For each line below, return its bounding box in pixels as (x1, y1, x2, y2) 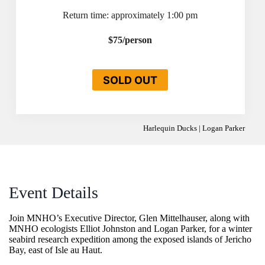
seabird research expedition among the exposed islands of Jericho (9, 234, 251, 245)
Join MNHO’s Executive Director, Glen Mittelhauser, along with (9, 213, 250, 224)
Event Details (9, 183, 98, 202)
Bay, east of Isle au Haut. (9, 245, 102, 256)
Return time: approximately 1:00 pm (63, 10, 198, 20)
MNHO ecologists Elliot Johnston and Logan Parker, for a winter (9, 224, 252, 234)
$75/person (108, 35, 153, 45)
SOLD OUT (103, 74, 158, 86)
